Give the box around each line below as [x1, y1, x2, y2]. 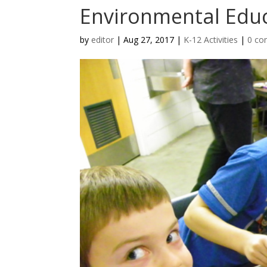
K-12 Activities [184, 34, 238, 45]
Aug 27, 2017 [123, 34, 175, 45]
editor [91, 34, 114, 45]
